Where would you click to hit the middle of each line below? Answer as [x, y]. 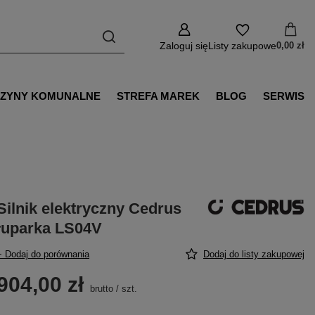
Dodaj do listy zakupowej [254, 254]
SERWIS [283, 96]
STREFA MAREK [159, 96]
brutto [101, 289]
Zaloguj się [184, 46]
